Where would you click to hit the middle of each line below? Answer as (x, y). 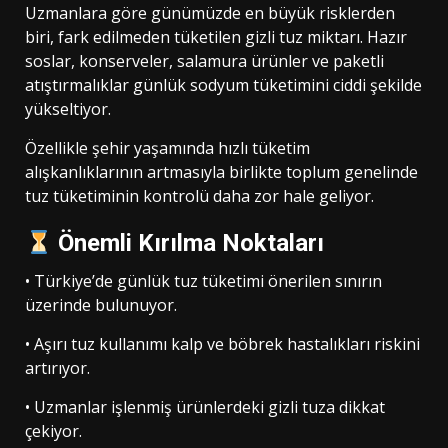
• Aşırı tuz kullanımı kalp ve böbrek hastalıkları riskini (222, 344)
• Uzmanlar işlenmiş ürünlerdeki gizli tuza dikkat (205, 407)
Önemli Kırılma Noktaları (188, 243)
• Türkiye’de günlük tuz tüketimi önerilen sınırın (203, 281)
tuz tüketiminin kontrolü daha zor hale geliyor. (199, 196)
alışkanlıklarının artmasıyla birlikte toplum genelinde (221, 172)
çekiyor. (53, 431)
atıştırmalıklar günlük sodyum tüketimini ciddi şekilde (223, 85)
